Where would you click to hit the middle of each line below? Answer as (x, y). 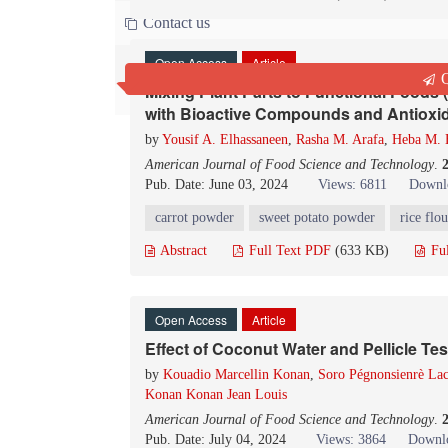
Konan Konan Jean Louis (216, 395)
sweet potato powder (317, 218)
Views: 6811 (352, 185)
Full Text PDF (288, 251)
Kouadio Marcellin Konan (236, 375)
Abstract (182, 251)
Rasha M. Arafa (340, 140)
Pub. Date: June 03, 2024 (216, 185)
